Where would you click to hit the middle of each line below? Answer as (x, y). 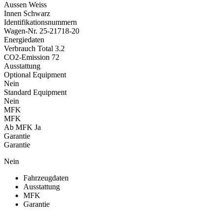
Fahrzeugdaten (46, 178)
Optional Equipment (35, 74)
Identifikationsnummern (40, 22)
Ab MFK (18, 127)
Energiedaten (24, 39)
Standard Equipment (35, 92)
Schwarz (36, 13)
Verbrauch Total (28, 48)
